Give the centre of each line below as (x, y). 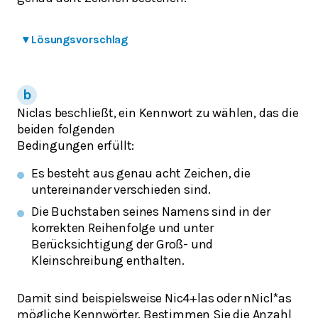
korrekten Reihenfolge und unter (123, 228)
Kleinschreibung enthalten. (108, 261)
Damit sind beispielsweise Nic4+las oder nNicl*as (154, 298)
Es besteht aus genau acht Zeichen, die (141, 174)
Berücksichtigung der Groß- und (122, 245)
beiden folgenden (66, 129)
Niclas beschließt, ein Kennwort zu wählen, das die (158, 113)
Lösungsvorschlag (79, 39)
